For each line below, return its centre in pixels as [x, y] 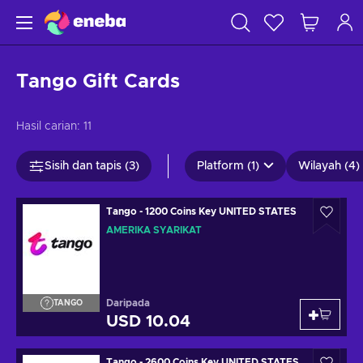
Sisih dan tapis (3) [92, 166]
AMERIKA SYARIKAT [154, 230]
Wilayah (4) [329, 166]
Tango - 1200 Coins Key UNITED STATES [221, 211]
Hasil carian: [48, 126]
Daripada [128, 303]
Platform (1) [228, 166]
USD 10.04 [148, 322]
